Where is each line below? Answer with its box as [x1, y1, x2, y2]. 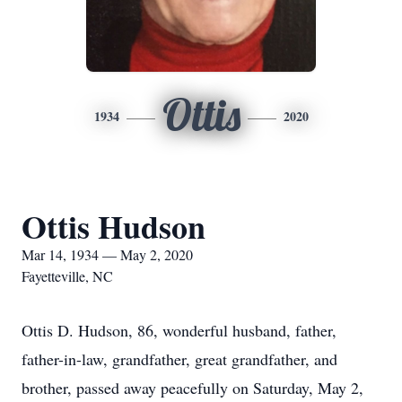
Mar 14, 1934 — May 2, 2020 [22, 245, 193, 264]
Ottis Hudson [22, 203, 205, 249]
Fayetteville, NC [22, 267, 113, 285]
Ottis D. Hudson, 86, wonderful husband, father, [22, 319, 336, 341]
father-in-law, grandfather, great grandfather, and [22, 348, 337, 370]
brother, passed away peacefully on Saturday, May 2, [22, 377, 363, 398]
